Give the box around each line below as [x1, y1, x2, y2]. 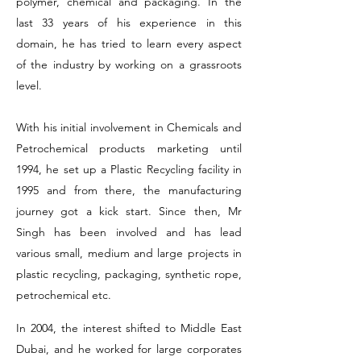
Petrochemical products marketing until [16, 141, 242, 156]
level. [16, 78, 42, 93]
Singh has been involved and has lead [16, 225, 242, 239]
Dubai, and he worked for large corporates [16, 342, 242, 356]
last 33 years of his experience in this [16, 15, 242, 30]
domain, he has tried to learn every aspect [16, 36, 242, 51]
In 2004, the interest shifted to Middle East [16, 321, 242, 335]
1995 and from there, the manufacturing [16, 183, 242, 197]
